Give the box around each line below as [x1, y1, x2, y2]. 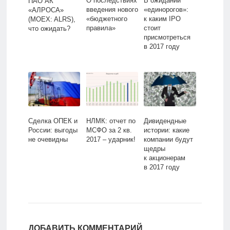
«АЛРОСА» [28, 6, 64, 14]
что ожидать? [28, 24, 70, 32]
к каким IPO [144, 14, 181, 23]
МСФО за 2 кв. [86, 126, 132, 134]
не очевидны [28, 135, 68, 143]
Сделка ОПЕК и [28, 117, 78, 125]
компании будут [144, 135, 194, 143]
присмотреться [144, 33, 191, 41]
